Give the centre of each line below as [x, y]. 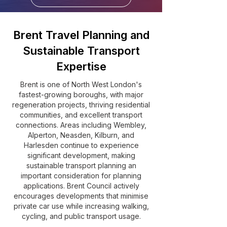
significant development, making [81, 155]
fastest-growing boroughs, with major [81, 94]
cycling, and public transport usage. [81, 216]
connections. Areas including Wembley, [81, 125]
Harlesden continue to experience [81, 145]
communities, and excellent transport [81, 115]
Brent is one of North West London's [81, 84]
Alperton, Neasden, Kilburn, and [81, 135]
